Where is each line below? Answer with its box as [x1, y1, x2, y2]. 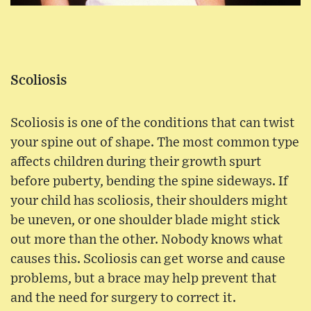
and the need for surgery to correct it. [10, 292, 236, 305]
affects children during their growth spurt [10, 155, 262, 169]
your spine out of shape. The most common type [10, 136, 299, 150]
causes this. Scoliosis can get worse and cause [10, 253, 285, 267]
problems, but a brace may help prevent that [10, 272, 277, 286]
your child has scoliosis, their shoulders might [10, 194, 288, 208]
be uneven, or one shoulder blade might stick [10, 214, 280, 228]
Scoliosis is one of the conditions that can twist [10, 117, 295, 131]
